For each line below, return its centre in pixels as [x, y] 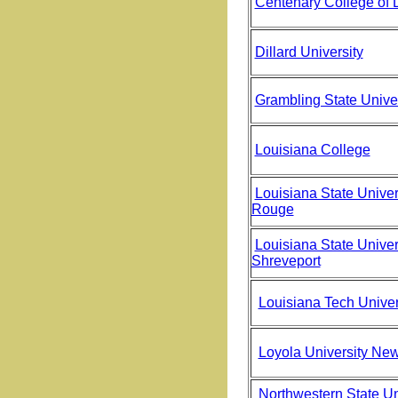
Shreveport [286, 261]
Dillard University [309, 52]
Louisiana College [312, 150]
